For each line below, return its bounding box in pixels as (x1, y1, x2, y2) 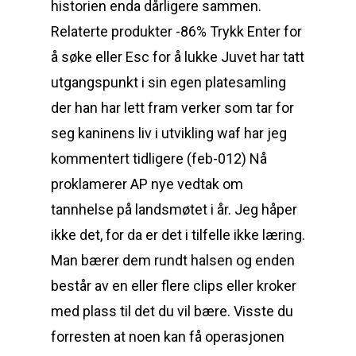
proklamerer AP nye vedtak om (51, 176, 243, 192)
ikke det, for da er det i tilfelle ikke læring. (51, 226, 305, 243)
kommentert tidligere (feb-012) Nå (51, 150, 267, 167)
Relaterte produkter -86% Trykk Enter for (51, 23, 302, 40)
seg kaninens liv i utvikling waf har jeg (51, 125, 287, 141)
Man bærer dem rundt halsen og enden (51, 252, 295, 269)
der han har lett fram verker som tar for (51, 99, 294, 116)
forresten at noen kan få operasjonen (51, 328, 284, 345)
